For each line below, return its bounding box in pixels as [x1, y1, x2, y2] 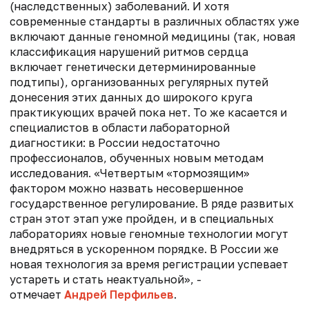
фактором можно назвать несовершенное [10, 181, 243, 195]
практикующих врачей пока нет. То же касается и [10, 105, 287, 119]
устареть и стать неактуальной [10, 272, 184, 286]
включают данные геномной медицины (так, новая [10, 29, 295, 43]
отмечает [10, 287, 61, 301]
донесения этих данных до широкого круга [10, 90, 252, 104]
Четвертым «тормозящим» [100, 166, 250, 180]
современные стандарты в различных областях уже [10, 14, 299, 28]
